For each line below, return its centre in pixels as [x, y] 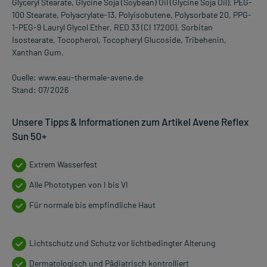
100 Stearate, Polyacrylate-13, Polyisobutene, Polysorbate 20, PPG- [132, 15]
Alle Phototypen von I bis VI [79, 185]
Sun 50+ [29, 136]
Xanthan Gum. [38, 52]
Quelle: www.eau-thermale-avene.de [77, 77]
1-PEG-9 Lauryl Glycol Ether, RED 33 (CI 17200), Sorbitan [112, 27]
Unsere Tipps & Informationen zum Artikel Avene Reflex [130, 122]
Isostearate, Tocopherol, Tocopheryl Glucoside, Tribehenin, [119, 40]
